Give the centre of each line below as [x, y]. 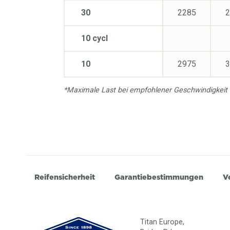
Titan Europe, [162, 222]
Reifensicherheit [65, 177]
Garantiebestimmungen [159, 177]
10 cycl [94, 38]
